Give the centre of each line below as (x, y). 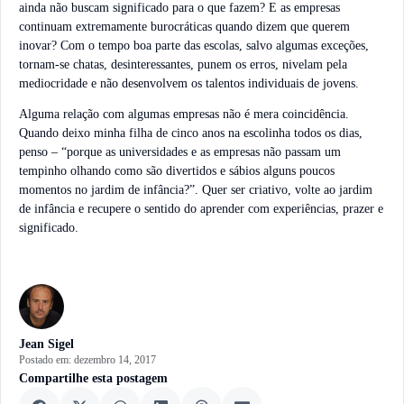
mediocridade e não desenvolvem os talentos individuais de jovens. (189, 84)
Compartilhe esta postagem (93, 379)
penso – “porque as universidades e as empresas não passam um (180, 151)
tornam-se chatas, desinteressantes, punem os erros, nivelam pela (183, 65)
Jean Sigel (46, 344)
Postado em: (46, 360)
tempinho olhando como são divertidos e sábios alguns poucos (177, 170)
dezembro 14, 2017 (115, 360)
